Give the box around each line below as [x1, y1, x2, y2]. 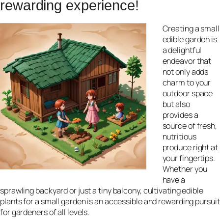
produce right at [162, 141, 218, 153]
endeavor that [162, 55, 212, 66]
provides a [162, 109, 198, 120]
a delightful [162, 44, 202, 55]
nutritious [162, 131, 196, 142]
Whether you [162, 163, 207, 174]
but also [162, 98, 190, 110]
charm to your [162, 77, 211, 88]
